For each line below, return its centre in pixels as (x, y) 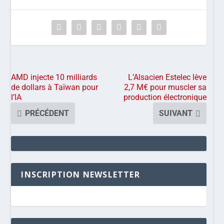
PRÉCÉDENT (47, 113)
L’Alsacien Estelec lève (167, 77)
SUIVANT (176, 113)
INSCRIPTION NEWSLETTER (80, 174)
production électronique (165, 97)
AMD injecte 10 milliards (54, 77)
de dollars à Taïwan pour (55, 87)
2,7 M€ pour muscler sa (165, 87)
